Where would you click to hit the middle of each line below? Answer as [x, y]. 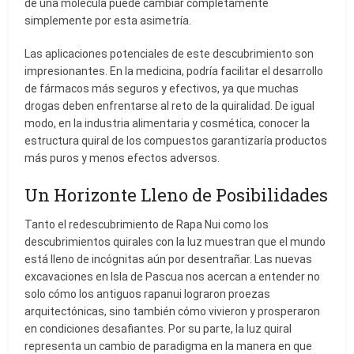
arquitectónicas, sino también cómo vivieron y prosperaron [173, 312]
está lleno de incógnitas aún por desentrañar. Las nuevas [169, 260]
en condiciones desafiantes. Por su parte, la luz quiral [158, 329]
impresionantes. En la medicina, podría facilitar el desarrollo [174, 72]
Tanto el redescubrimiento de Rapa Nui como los [147, 225]
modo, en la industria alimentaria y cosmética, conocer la [168, 124]
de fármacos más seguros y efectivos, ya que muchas [162, 89]
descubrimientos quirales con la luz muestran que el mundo [175, 242]
